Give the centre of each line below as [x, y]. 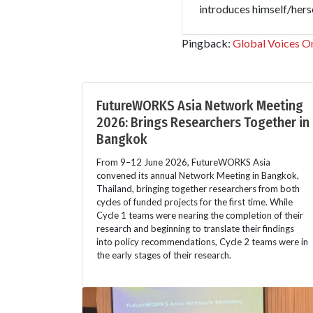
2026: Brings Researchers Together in [203, 123]
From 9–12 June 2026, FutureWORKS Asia [183, 162]
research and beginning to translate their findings [195, 229]
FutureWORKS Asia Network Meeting [200, 106]
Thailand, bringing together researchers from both [198, 189]
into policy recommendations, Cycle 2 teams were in [202, 242]
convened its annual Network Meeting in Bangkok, [198, 176]
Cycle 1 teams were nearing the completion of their [200, 216]
